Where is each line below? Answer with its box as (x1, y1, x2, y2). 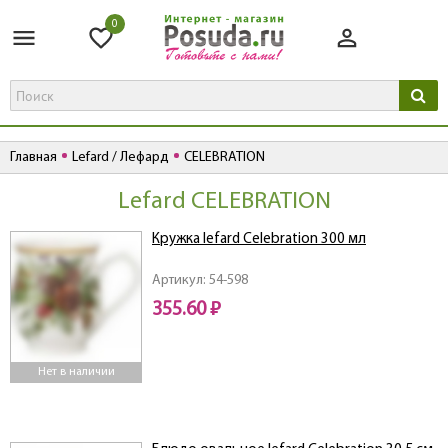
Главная (10, 150, 57, 166)
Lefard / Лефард (72, 150, 169, 166)
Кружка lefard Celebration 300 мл (152, 232, 366, 248)
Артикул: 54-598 (152, 273, 248, 289)
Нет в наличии (37, 366, 115, 379)
